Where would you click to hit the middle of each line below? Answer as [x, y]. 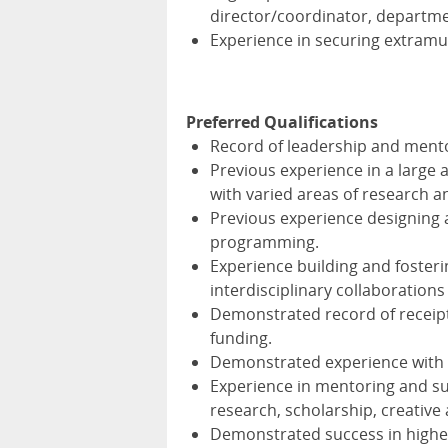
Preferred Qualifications [282, 122]
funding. [241, 338]
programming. [264, 242]
